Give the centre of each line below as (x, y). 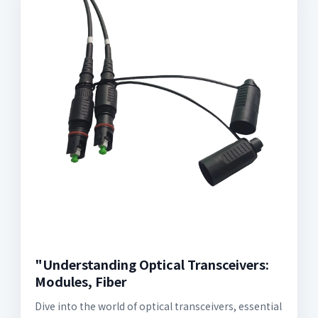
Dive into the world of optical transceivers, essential (158, 306)
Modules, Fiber (81, 281)
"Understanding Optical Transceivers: (152, 264)
